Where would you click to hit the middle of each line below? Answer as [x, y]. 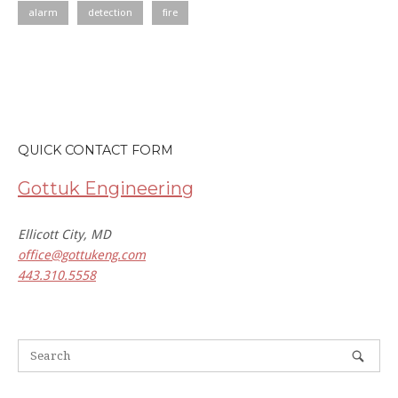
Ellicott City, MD [64, 234]
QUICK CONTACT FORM [96, 151]
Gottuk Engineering [106, 188]
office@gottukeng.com [82, 255]
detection [110, 13]
